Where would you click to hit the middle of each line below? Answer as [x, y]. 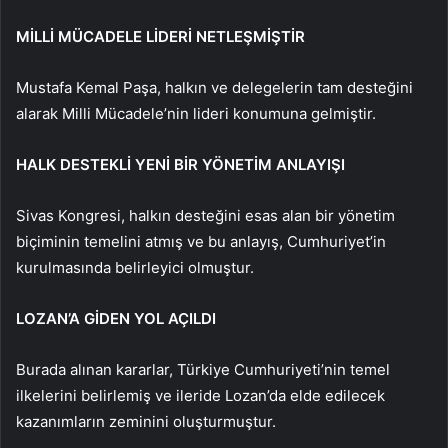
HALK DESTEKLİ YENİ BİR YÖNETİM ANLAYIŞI [180, 164]
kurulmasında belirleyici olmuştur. [135, 267]
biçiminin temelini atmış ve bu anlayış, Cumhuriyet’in [201, 241]
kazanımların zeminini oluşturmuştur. [146, 421]
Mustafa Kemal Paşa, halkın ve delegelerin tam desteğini [214, 87]
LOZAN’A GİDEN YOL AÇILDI [116, 318]
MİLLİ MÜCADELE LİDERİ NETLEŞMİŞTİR [160, 36]
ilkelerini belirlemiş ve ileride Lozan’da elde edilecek [200, 395]
